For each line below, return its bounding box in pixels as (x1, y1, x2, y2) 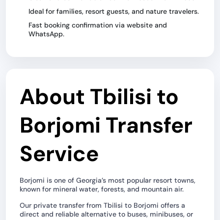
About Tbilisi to (20, 82, 179, 111)
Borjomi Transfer (20, 111, 192, 139)
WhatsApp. (28, 29, 64, 38)
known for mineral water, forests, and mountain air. (20, 185, 184, 193)
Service (20, 139, 99, 168)
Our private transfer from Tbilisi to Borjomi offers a (20, 201, 185, 210)
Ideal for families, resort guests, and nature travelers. (28, 7, 199, 16)
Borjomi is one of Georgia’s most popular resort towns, (20, 176, 195, 185)
